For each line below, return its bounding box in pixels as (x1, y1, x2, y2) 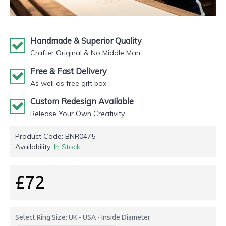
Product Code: (15, 132, 65, 141)
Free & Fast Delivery (30, 66, 107, 77)
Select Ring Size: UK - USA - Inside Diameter (15, 213, 150, 222)
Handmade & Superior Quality (30, 36, 142, 46)
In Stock (54, 142, 80, 152)
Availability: (15, 142, 54, 152)
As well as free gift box (30, 79, 106, 88)
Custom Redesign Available (30, 96, 134, 107)
